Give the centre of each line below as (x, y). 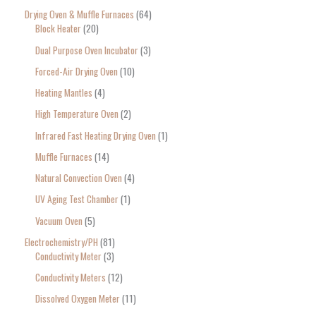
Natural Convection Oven (79, 178)
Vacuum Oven (59, 220)
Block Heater (58, 29)
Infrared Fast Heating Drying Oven (96, 135)
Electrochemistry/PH (61, 242)
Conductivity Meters (71, 278)
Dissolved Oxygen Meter (78, 299)
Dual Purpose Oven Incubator (87, 50)
